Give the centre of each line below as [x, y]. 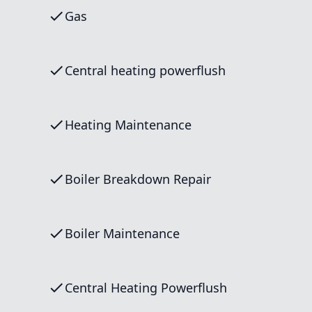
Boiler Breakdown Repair [138, 179]
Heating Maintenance [128, 125]
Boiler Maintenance [122, 233]
